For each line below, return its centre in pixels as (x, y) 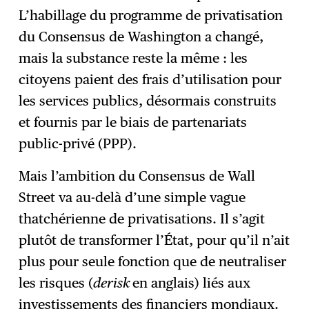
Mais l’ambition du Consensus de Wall (137, 176)
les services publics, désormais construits (148, 100)
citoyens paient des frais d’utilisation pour (150, 79)
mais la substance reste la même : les (133, 58)
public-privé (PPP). (78, 143)
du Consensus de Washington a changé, (141, 36)
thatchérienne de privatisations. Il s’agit (142, 218)
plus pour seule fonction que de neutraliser (153, 261)
